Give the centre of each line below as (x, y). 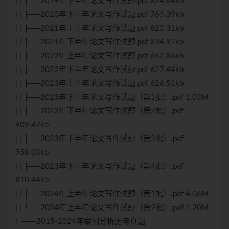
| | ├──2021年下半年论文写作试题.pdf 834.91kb (99, 42)
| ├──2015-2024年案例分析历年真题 (80, 222)
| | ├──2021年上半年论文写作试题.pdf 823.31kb (99, 29)
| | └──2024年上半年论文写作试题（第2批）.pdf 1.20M (112, 208)
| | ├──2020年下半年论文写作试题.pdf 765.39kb (99, 15)
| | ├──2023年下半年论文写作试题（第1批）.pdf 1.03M (112, 98)
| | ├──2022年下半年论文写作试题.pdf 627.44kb (99, 70)
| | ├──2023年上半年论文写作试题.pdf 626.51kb (99, 84)
